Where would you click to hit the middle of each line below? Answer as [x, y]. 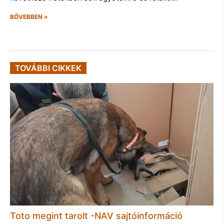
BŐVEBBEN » [29, 17]
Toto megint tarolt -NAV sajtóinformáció [96, 215]
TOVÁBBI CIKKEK [48, 68]
